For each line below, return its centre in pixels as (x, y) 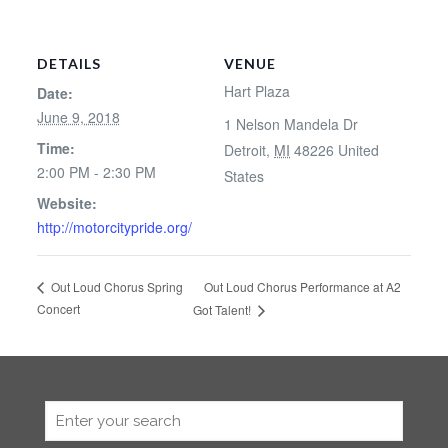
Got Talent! (224, 310)
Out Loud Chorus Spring (115, 287)
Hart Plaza (257, 91)
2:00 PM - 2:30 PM (96, 172)
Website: (66, 203)
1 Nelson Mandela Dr (291, 124)
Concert (58, 309)
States (244, 176)
